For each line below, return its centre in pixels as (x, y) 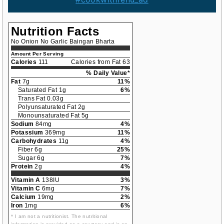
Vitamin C (26, 188)
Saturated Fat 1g (42, 90)
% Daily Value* (108, 73)
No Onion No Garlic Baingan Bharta (63, 41)
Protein (22, 166)
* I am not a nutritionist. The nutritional (59, 216)
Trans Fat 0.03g (41, 98)
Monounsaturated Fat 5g (53, 115)
